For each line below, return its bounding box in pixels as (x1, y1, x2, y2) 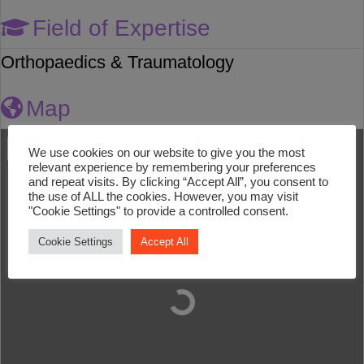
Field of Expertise (32, 15, 210, 41)
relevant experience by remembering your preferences (28, 160, 316, 174)
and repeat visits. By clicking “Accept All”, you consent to (28, 175, 328, 188)
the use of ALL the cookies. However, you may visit (28, 189, 298, 203)
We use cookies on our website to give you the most (28, 145, 305, 159)
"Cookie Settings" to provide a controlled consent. (28, 204, 288, 218)
